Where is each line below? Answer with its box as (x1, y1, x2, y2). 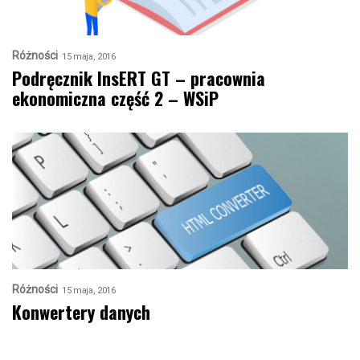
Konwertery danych (12, 299, 150, 325)
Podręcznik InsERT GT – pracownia (12, 65, 265, 92)
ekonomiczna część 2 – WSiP (12, 85, 219, 112)
